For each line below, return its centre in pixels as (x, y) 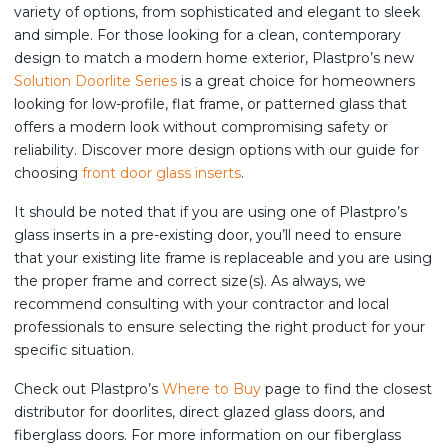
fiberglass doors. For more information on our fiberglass (207, 435)
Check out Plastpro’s (88, 389)
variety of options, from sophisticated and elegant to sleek (217, 12)
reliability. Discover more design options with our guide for (216, 150)
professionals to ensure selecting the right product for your (219, 327)
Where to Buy (211, 389)
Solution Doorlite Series (95, 81)
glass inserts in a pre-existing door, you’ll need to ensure (208, 235)
